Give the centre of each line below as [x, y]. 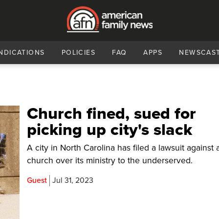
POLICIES [78, 53]
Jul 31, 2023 [73, 180]
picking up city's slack [110, 130]
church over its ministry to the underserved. [110, 161]
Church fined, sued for [112, 114]
